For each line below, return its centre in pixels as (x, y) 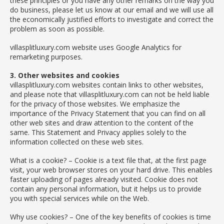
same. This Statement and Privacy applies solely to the (98, 132)
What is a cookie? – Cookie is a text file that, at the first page (108, 160)
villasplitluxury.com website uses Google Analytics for (96, 47)
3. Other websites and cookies (65, 75)
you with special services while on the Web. (79, 198)
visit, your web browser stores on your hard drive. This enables (111, 169)
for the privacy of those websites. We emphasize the (95, 103)
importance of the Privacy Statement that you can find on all (108, 113)
